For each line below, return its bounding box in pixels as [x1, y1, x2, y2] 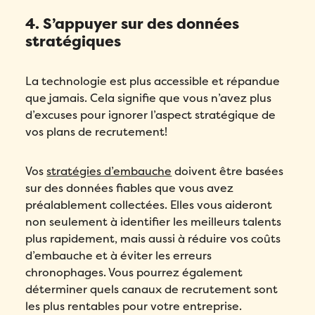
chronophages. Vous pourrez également [25, 265, 243, 281]
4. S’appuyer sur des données [25, 15, 240, 34]
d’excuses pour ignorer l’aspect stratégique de [25, 108, 276, 123]
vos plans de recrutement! [25, 124, 168, 140]
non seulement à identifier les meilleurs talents [25, 214, 282, 230]
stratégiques [25, 32, 122, 52]
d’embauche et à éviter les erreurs [25, 248, 212, 264]
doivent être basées [172, 164, 284, 179]
